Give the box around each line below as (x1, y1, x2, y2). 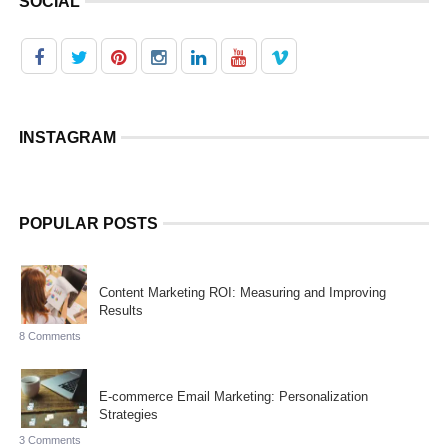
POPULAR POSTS (18, 214, 158, 232)
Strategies (98, 406, 158, 422)
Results (98, 302, 143, 318)
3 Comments (18, 433, 81, 446)
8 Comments (18, 329, 81, 342)
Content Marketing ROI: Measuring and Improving (98, 284, 386, 300)
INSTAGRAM (18, 128, 116, 146)
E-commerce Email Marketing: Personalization (98, 388, 368, 404)
